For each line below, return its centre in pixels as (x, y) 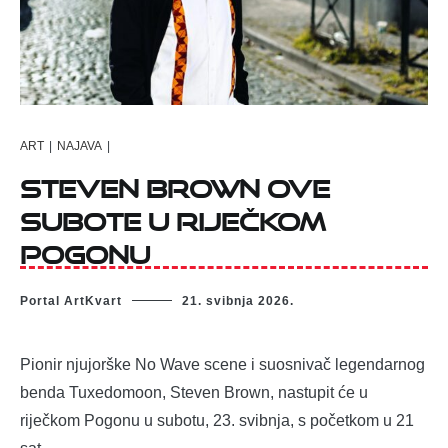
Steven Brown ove (175, 183)
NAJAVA (79, 145)
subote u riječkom (173, 216)
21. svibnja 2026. (238, 300)
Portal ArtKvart (71, 300)
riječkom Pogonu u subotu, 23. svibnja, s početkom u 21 (217, 420)
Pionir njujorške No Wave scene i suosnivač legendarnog (222, 364)
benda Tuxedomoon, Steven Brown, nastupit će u (194, 392)
